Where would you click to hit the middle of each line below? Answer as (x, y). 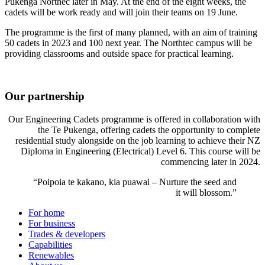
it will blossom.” (206, 193)
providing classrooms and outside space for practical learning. (119, 53)
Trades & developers (67, 234)
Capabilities (50, 245)
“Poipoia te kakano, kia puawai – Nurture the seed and (135, 182)
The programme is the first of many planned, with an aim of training (131, 32)
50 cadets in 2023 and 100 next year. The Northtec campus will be (128, 43)
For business (52, 224)
